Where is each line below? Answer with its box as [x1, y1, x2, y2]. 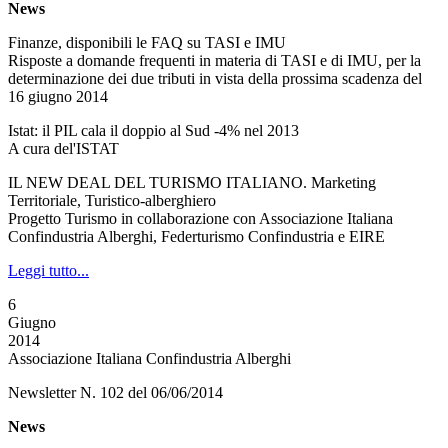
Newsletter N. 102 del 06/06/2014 [8, 384, 223, 401]
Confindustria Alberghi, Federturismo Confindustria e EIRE [8, 228, 385, 245]
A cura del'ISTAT [8, 140, 119, 157]
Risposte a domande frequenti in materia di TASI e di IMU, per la [8, 52, 421, 69]
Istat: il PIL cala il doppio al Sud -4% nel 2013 [8, 122, 299, 139]
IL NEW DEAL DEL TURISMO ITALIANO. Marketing [8, 174, 376, 191]
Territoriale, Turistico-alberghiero [8, 192, 216, 209]
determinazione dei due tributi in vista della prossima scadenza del [8, 70, 422, 87]
